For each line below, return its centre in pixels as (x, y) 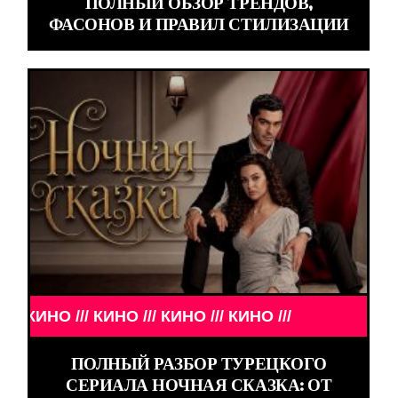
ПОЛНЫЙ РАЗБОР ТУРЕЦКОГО (199, 364)
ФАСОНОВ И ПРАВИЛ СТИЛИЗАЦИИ (199, 24)
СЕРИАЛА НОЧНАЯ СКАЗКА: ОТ (199, 385)
